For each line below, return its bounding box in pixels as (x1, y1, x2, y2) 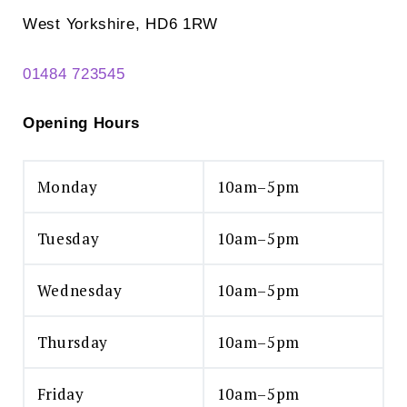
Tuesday (36, 227, 100, 249)
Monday (36, 175, 98, 197)
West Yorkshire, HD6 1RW (23, 15, 219, 34)
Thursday (36, 331, 109, 352)
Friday (36, 382, 84, 404)
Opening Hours (23, 114, 141, 133)
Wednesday (36, 279, 123, 301)
